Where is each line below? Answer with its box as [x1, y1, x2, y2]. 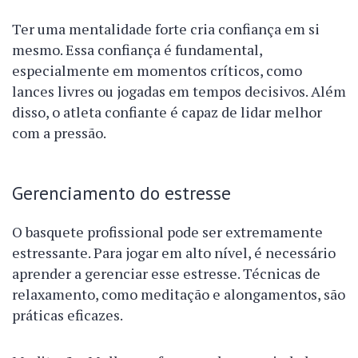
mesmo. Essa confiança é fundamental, [12, 40, 262, 59]
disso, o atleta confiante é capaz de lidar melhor [12, 102, 322, 121]
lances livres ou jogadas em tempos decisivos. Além [12, 82, 346, 101]
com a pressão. [12, 123, 106, 142]
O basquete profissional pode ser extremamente [12, 222, 323, 241]
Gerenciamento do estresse [12, 181, 231, 205]
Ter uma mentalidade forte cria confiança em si [12, 19, 320, 38]
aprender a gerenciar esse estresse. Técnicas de [12, 264, 320, 283]
